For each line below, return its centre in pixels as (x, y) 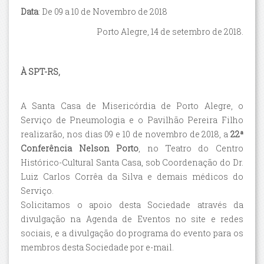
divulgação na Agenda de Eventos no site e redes (132, 219)
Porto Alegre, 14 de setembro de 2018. (170, 31)
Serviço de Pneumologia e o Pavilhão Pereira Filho (132, 120)
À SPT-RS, (40, 71)
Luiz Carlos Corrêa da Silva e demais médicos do (132, 176)
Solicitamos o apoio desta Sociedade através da (132, 204)
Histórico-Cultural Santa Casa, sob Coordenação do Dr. (132, 162)
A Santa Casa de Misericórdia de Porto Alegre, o (132, 105)
